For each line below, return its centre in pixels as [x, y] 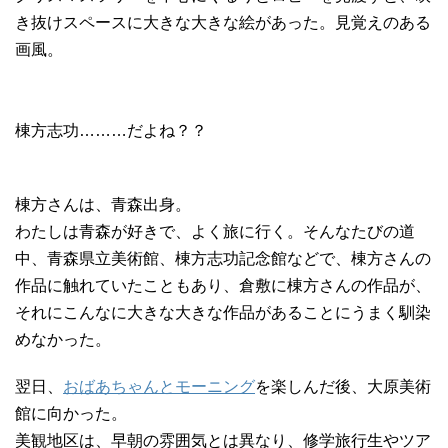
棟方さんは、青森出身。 [103, 204]
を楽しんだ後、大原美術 [343, 386]
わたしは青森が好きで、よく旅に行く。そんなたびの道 [215, 231]
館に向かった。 [71, 413]
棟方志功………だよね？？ [111, 130]
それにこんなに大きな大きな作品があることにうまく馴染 [223, 312]
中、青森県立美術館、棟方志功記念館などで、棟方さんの [223, 258]
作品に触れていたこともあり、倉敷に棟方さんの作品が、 [223, 285]
